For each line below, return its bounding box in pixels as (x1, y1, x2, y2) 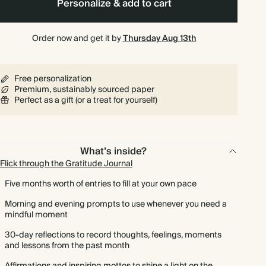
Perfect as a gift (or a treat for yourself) (14, 93, 157, 107)
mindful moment (5, 208, 68, 222)
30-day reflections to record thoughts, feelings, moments (5, 228, 221, 242)
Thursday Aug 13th (122, 31, 197, 46)
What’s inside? (80, 143, 147, 160)
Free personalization (14, 72, 91, 86)
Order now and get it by (31, 31, 123, 46)
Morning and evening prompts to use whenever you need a (5, 197, 227, 211)
